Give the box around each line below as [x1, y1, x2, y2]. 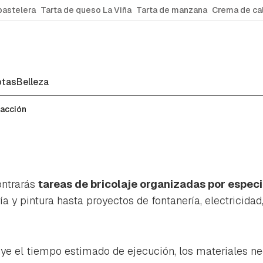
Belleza [16, 76, 49, 88]
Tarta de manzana [136, 5, 207, 15]
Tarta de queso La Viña [41, 5, 131, 15]
